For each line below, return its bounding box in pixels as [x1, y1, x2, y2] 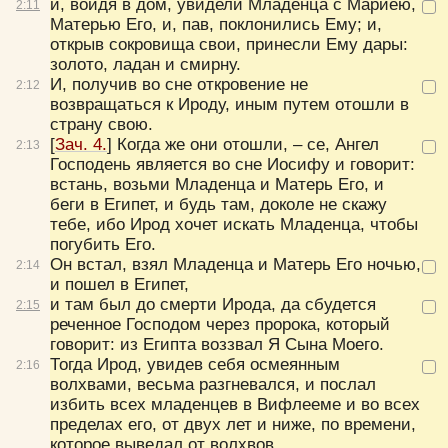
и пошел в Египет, [50, 274, 189, 294]
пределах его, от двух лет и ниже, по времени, [50, 414, 416, 434]
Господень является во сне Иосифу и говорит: [50, 154, 415, 174]
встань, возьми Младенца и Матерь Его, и [50, 174, 384, 194]
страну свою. [50, 114, 153, 134]
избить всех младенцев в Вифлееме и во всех [50, 394, 420, 414]
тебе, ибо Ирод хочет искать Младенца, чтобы [50, 214, 418, 234]
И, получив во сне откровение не [50, 74, 308, 94]
